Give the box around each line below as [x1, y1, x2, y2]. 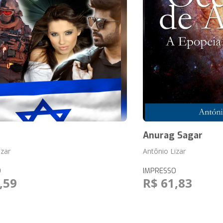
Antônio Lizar [142, 146, 186, 156]
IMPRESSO [142, 166, 176, 176]
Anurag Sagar [142, 129, 203, 141]
